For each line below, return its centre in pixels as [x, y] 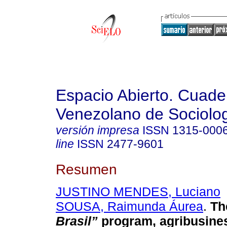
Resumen [86, 169]
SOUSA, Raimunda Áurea [129, 206]
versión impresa [98, 130]
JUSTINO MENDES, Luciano [138, 192]
